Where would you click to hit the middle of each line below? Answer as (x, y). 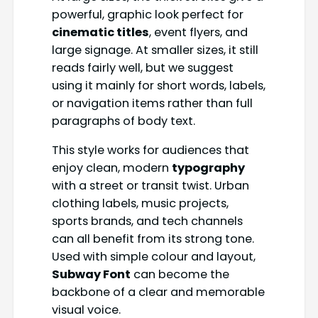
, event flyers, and (198, 32)
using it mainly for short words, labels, (158, 85)
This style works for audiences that (150, 150)
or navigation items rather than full (152, 103)
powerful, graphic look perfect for (147, 14)
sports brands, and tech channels (147, 221)
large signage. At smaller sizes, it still (155, 50)
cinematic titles (100, 32)
